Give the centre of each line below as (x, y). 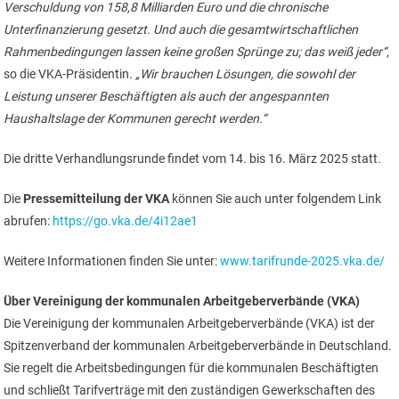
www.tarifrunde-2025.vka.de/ (303, 261)
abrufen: (28, 221)
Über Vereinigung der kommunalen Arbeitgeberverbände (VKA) (182, 301)
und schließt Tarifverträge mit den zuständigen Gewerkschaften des (190, 390)
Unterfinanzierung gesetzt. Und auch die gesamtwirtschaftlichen (181, 29)
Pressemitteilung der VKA (97, 199)
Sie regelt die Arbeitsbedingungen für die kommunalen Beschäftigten (191, 368)
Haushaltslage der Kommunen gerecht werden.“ (135, 118)
